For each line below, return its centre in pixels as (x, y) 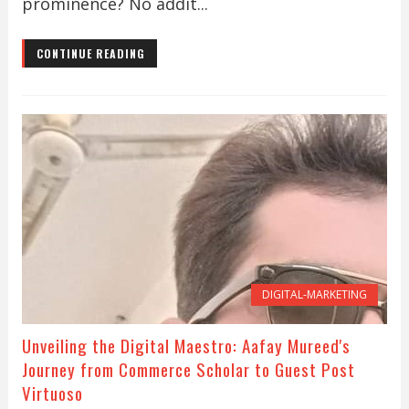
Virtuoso (52, 393)
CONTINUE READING (90, 53)
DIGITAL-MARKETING (315, 294)
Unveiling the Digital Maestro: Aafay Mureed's (186, 345)
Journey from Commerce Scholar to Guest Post (188, 369)
